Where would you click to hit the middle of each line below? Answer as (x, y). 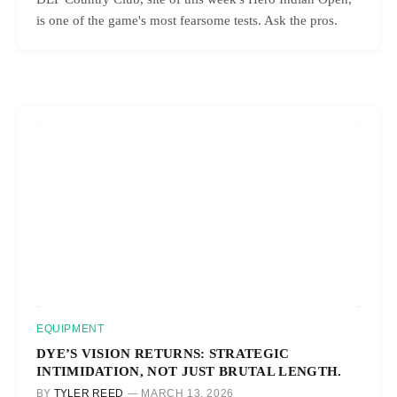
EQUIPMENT (70, 328)
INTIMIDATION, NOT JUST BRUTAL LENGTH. (189, 370)
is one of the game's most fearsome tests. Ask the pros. (187, 20)
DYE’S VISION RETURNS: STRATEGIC (163, 353)
